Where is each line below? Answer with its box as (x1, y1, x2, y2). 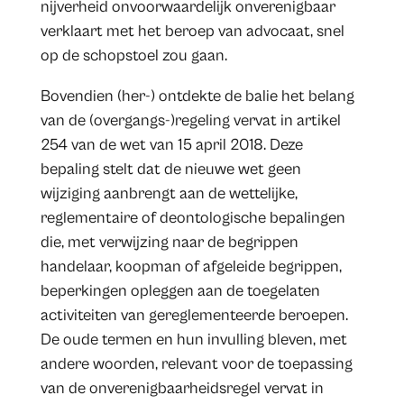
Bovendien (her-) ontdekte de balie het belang (40, 87, 354, 106)
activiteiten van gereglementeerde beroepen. (40, 306, 348, 326)
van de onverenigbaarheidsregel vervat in (40, 379, 324, 399)
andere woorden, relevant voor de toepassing (40, 354, 353, 374)
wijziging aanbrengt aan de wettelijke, (40, 184, 298, 204)
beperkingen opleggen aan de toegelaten (40, 281, 320, 301)
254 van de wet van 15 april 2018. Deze (40, 135, 303, 155)
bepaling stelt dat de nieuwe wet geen (40, 160, 301, 179)
